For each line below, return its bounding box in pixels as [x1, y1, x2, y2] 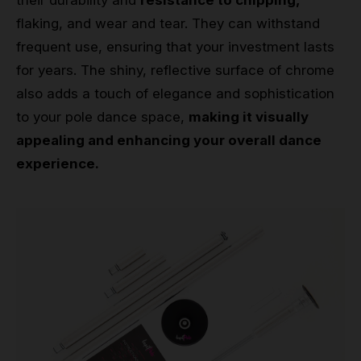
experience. [16, 156, 99, 172]
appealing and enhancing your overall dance [16, 132, 322, 149]
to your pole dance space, [16, 109, 189, 126]
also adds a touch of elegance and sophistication [16, 85, 334, 102]
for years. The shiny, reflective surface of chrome [16, 62, 334, 79]
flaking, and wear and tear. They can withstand [16, 15, 320, 32]
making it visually [189, 109, 309, 126]
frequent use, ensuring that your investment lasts [16, 39, 334, 56]
